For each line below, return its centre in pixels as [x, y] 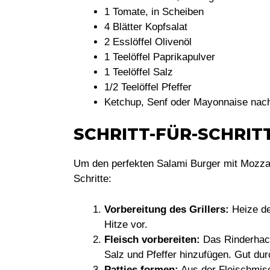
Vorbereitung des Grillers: [167, 209]
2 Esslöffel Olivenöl [148, 42]
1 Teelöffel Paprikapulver [160, 57]
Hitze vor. [126, 224]
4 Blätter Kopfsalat [146, 27]
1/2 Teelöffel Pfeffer [148, 87]
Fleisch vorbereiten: [152, 239]
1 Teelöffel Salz [139, 72]
